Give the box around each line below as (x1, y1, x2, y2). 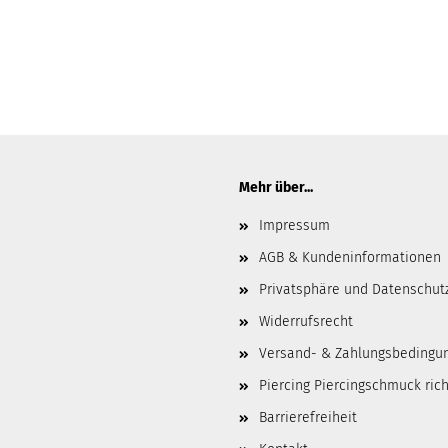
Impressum (259, 217, 330, 234)
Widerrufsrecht (259, 313, 353, 330)
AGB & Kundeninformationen (259, 249, 441, 266)
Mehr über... (239, 179, 313, 196)
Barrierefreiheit (259, 409, 357, 426)
